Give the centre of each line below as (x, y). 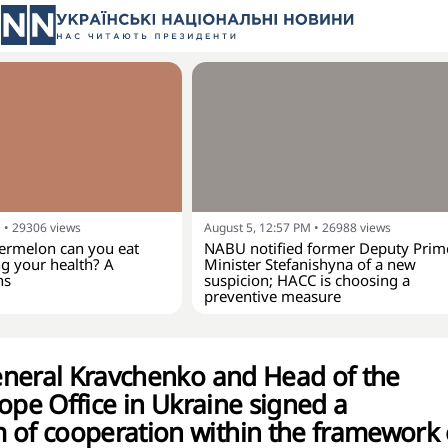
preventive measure (272, 296)
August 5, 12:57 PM (257, 227)
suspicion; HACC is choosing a (307, 280)
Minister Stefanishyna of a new (310, 264)
